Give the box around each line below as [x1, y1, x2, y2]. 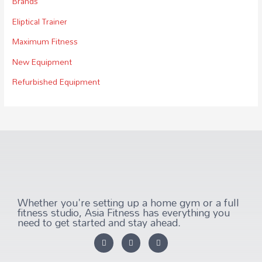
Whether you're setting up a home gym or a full [18, 192, 239, 213]
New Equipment [12, 53, 73, 70]
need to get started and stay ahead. [18, 212, 181, 233]
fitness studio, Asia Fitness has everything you [18, 202, 230, 223]
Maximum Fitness [12, 33, 78, 50]
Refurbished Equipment [12, 74, 101, 90]
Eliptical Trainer [12, 13, 68, 29]
